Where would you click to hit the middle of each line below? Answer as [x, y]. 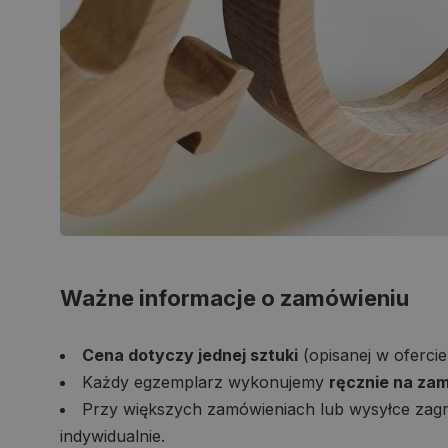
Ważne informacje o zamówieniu [234, 297]
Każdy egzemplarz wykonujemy [205, 381]
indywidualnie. [112, 435]
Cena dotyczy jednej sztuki [190, 354]
